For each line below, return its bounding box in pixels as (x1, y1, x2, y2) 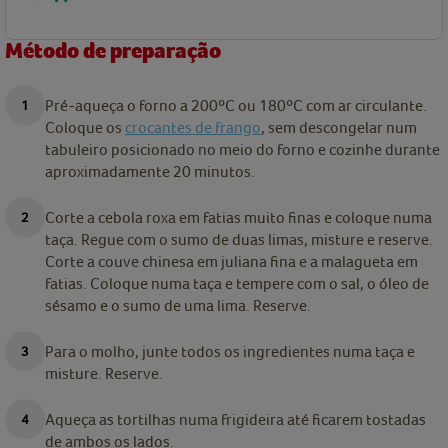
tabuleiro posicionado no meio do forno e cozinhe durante (45, 140, 440, 159)
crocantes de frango (125, 118, 261, 137)
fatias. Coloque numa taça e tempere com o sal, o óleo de (45, 274, 429, 293)
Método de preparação (5, 38, 221, 65)
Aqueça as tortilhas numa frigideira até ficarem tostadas (45, 410, 426, 429)
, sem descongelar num (261, 118, 417, 137)
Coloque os (45, 118, 125, 137)
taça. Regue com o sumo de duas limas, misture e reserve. (45, 230, 433, 249)
